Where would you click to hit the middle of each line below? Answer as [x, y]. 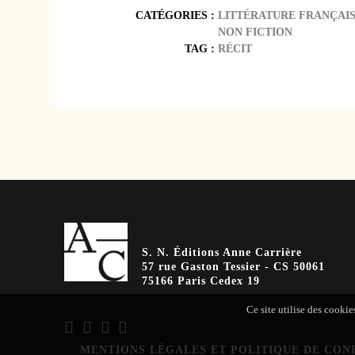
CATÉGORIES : [176, 15]
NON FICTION [255, 31]
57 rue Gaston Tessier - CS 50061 [234, 267]
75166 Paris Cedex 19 [201, 281]
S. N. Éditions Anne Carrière [222, 253]
